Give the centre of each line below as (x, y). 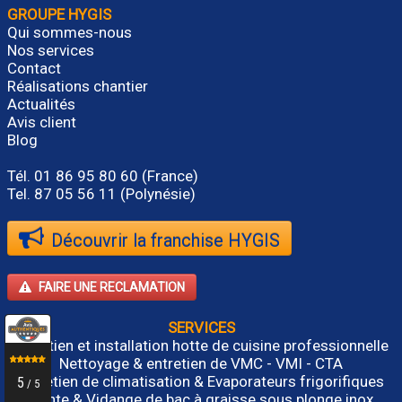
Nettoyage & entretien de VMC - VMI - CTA (201, 364)
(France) (170, 176)
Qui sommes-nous (70, 33)
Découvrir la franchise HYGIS (166, 241)
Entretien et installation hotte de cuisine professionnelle (201, 346)
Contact (34, 69)
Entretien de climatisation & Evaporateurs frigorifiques (201, 382)
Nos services (51, 51)
